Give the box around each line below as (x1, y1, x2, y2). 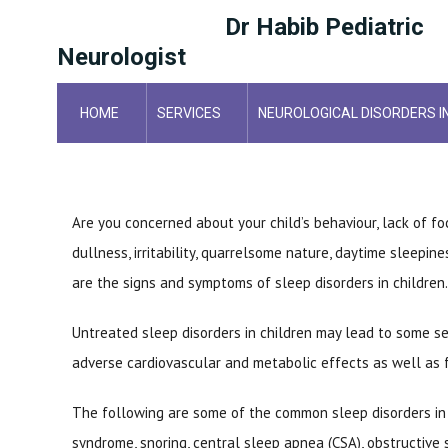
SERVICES (156, 105, 221, 121)
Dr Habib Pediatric (225, 12, 425, 41)
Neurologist (57, 42, 186, 71)
